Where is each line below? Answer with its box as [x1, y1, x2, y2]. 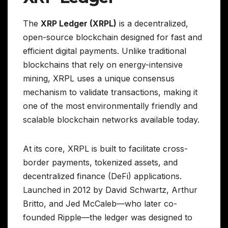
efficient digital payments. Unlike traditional [23, 46, 186, 56]
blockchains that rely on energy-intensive [23, 60, 183, 70]
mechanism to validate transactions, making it [23, 87, 197, 98]
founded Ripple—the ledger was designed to [23, 212, 192, 223]
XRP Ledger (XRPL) [41, 18, 117, 29]
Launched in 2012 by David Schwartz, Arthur [23, 185, 197, 195]
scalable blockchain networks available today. [23, 115, 199, 125]
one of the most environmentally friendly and [23, 101, 197, 111]
